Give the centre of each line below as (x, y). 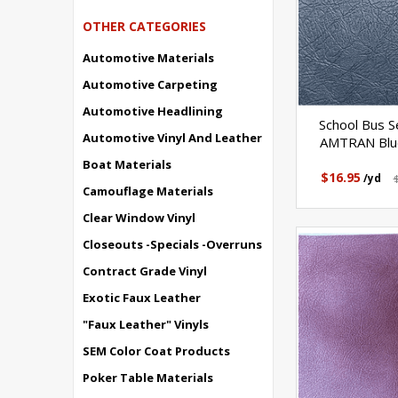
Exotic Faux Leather (142, 298)
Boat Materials (127, 164)
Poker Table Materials (148, 378)
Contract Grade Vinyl (145, 271)
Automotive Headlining (153, 111)
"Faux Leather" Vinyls (146, 324)
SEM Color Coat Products (156, 351)
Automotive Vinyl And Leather (172, 138)
